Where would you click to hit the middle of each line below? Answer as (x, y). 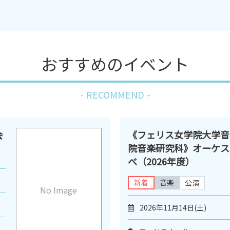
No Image (59, 190)
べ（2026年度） (161, 161)
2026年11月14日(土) (173, 207)
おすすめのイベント (115, 63)
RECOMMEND (115, 94)
